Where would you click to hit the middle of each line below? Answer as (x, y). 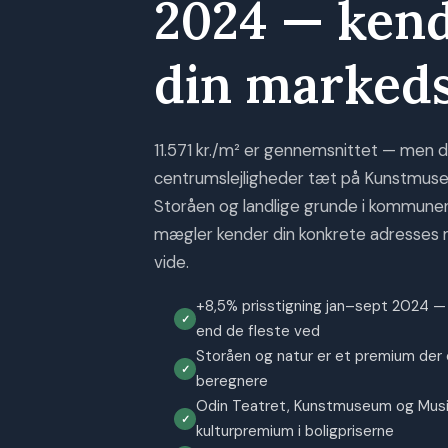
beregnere (232, 381)
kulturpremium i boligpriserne (295, 431)
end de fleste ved (258, 331)
